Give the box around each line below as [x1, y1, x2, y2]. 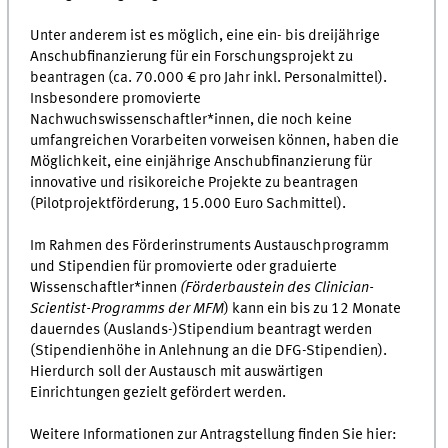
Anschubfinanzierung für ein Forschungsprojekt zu [30, 49, 354, 66]
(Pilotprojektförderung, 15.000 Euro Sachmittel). [30, 196, 347, 213]
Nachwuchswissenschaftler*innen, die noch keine [30, 112, 353, 129]
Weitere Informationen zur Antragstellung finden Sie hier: [30, 427, 398, 444]
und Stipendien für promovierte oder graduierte [30, 259, 338, 276]
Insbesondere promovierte [30, 91, 202, 108]
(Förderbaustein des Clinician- [180, 280, 375, 297]
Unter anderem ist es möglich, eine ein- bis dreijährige [30, 28, 381, 45]
